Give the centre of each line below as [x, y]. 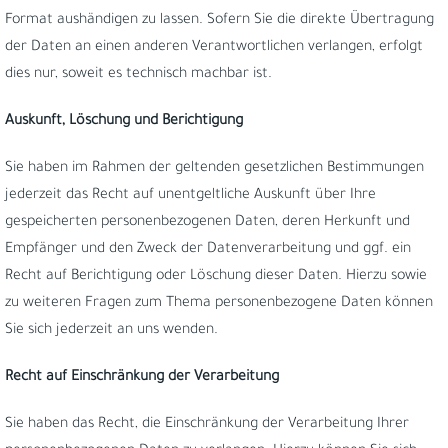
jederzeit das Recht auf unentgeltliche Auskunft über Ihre [190, 196]
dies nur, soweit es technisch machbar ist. [138, 75]
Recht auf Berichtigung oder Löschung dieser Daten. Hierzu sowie [216, 277]
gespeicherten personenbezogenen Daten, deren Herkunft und [207, 223]
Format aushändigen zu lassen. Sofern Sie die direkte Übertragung [219, 21]
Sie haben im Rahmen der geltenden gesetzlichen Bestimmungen [214, 169]
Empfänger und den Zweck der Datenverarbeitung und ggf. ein [208, 250]
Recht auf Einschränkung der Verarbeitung [142, 378]
